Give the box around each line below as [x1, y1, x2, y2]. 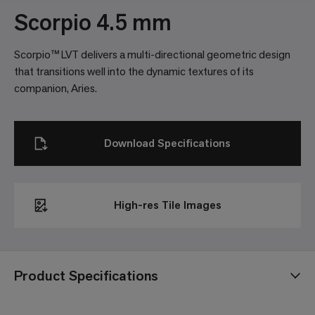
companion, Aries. [14, 81, 97, 96]
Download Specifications [104, 136, 231, 151]
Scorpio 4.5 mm [14, 8, 172, 38]
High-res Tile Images [113, 198, 221, 213]
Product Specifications [14, 266, 158, 285]
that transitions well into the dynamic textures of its [14, 64, 254, 79]
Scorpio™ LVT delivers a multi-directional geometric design [14, 47, 290, 63]
